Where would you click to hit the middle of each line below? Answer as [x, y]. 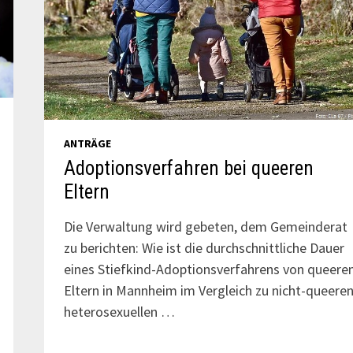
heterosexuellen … [119, 312]
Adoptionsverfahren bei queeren [188, 169]
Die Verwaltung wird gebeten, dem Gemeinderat [205, 227]
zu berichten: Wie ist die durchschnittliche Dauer [204, 248]
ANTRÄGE [87, 144]
